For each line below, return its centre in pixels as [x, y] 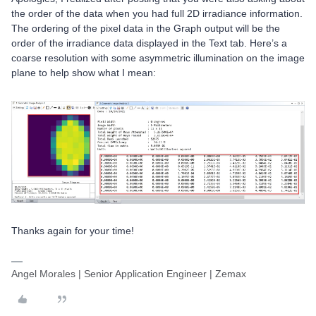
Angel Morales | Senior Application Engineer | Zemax [129, 273]
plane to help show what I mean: [84, 73]
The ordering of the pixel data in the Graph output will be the [146, 29]
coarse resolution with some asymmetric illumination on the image [158, 58]
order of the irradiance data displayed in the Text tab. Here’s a [149, 43]
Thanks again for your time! [73, 230]
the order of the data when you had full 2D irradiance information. [157, 14]
